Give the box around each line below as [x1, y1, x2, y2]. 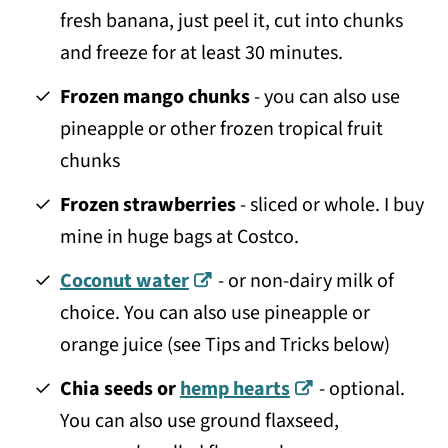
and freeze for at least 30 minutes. [59, 38, 343, 67]
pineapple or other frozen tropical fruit [59, 114, 383, 143]
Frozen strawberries [59, 190, 236, 219]
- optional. [314, 374, 405, 403]
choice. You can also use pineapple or [59, 298, 370, 327]
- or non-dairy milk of [213, 266, 394, 295]
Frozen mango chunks [59, 82, 250, 111]
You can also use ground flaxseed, [59, 406, 339, 435]
